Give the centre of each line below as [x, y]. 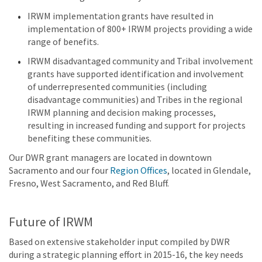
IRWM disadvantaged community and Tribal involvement [140, 61]
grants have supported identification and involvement [136, 73]
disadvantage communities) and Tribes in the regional [135, 99]
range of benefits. [63, 42]
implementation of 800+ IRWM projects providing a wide [140, 29]
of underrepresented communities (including [117, 86]
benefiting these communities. [90, 138]
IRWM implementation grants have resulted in [120, 16]
